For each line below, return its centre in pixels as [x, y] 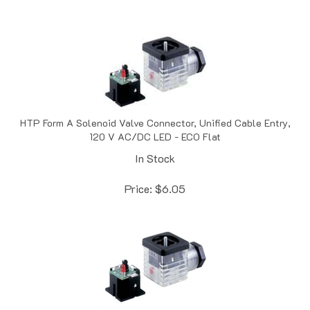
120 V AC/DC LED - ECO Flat [155, 122]
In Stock [155, 143]
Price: [138, 174]
